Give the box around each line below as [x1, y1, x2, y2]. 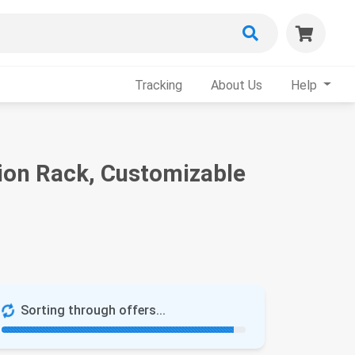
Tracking [135, 77, 183, 93]
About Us [211, 77, 263, 93]
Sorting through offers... [21, 303, 166, 318]
